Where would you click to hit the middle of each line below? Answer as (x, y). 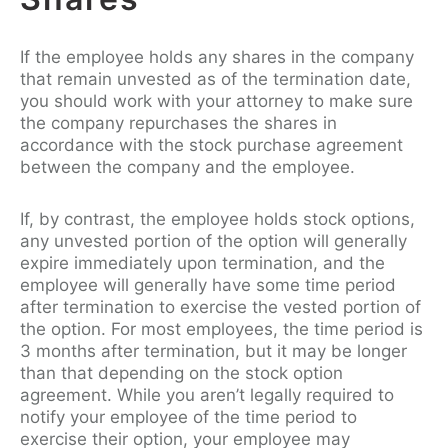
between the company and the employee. (190, 166)
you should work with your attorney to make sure (216, 100)
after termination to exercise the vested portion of (220, 306)
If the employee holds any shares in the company (217, 56)
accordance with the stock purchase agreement (211, 144)
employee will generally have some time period (208, 284)
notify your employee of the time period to (188, 416)
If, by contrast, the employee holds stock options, (217, 218)
